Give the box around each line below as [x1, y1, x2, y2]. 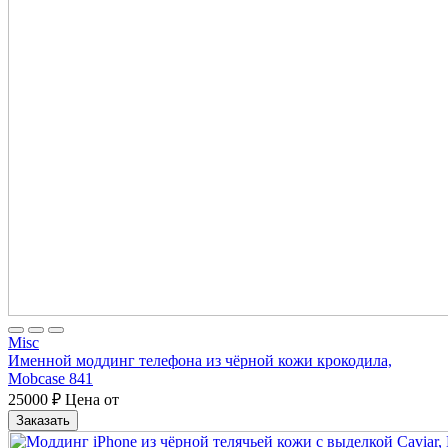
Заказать [16, 412, 70, 428]
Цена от [61, 390, 119, 408]
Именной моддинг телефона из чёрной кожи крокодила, [8, 351, 392, 369]
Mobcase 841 [8, 369, 93, 387]
